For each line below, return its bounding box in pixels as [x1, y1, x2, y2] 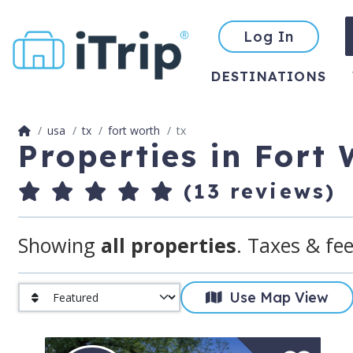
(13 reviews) [175, 179, 336, 204]
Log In [243, 27, 295, 46]
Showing [17, 231, 101, 258]
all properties [100, 231, 236, 258]
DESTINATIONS [210, 67, 326, 84]
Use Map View [221, 288, 329, 307]
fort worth [107, 123, 160, 139]
